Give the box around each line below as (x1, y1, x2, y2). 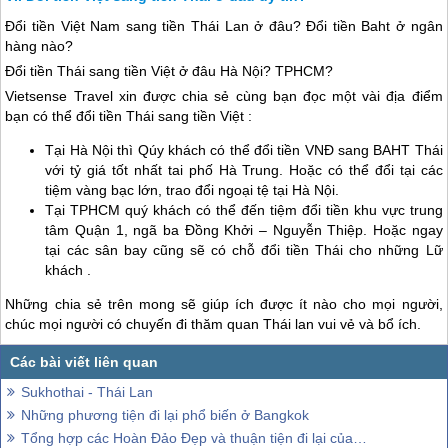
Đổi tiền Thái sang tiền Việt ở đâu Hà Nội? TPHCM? (5, 63, 334, 80)
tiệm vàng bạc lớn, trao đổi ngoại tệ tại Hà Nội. (45, 182, 340, 199)
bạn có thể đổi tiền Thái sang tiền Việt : (5, 108, 253, 125)
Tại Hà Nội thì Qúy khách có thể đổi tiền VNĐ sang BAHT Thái (45, 142, 443, 159)
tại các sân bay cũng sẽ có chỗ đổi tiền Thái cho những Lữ (45, 242, 443, 259)
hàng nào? (5, 38, 78, 55)
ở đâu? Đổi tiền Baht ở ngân (248, 18, 443, 35)
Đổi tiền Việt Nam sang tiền (5, 18, 191, 35)
